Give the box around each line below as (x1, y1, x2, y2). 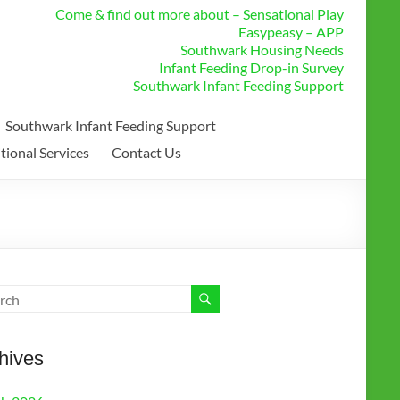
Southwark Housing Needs (180, 41, 344, 59)
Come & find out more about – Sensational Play (55, 5, 344, 23)
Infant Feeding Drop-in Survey (159, 59, 344, 77)
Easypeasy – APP (238, 23, 344, 41)
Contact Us (112, 144, 181, 162)
